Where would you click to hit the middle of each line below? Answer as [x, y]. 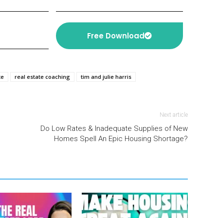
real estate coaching [42, 77]
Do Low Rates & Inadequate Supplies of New [114, 128]
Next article [174, 115]
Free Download [116, 36]
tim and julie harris [106, 77]
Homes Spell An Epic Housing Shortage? [121, 139]
